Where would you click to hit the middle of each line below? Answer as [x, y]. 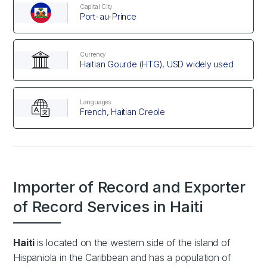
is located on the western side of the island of [134, 243]
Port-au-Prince [108, 16]
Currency [93, 54]
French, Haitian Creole [122, 111]
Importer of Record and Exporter [129, 187]
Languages [95, 102]
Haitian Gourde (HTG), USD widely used [156, 64]
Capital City [96, 6]
